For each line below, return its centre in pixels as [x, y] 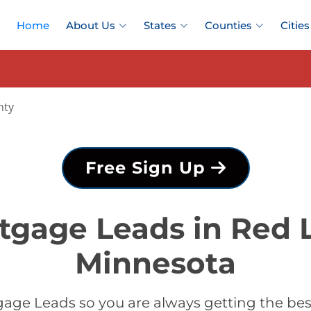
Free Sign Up [148, 168]
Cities [295, 25]
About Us [91, 25]
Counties [228, 25]
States [160, 25]
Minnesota [155, 263]
